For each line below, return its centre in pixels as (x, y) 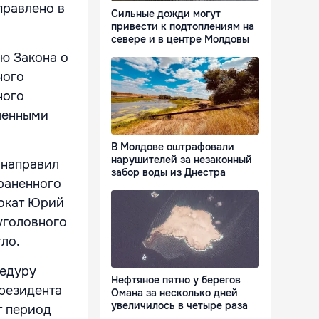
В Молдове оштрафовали (173, 147)
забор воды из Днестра (168, 173)
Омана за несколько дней (174, 293)
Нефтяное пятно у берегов (176, 280)
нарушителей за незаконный (182, 160)
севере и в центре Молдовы (180, 40)
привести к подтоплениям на (183, 27)
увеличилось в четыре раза (179, 306)
